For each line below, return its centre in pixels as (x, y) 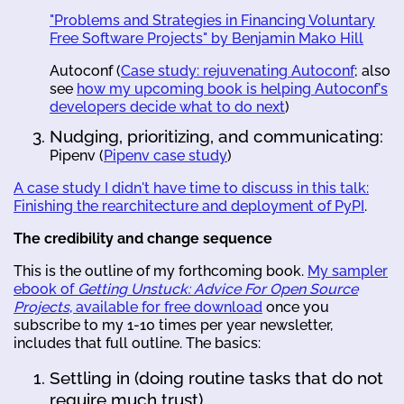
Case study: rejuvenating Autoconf (238, 70)
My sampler (348, 271)
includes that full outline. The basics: (137, 343)
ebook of (46, 289)
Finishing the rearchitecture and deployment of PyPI (189, 206)
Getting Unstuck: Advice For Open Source (218, 289)
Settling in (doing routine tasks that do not (216, 377)
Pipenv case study (165, 155)
